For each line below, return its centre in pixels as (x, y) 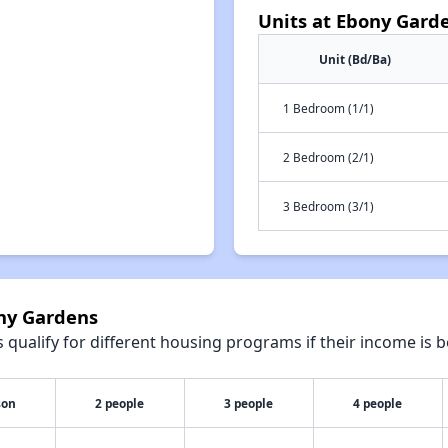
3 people (249, 403)
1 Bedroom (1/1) (328, 108)
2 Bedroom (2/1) (328, 157)
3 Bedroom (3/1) (328, 206)
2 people (120, 403)
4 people (378, 403)
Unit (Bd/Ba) (355, 59)
